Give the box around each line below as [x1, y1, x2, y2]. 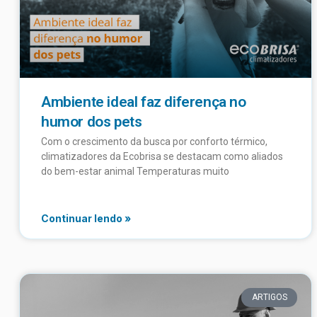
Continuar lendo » [41, 212, 131, 225]
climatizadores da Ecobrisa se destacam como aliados [41, 151, 283, 163]
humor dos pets [41, 113, 142, 131]
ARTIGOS [251, 292, 287, 303]
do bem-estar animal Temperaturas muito [41, 166, 229, 178]
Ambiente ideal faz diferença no [41, 93, 246, 111]
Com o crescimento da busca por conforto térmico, [41, 136, 267, 148]
